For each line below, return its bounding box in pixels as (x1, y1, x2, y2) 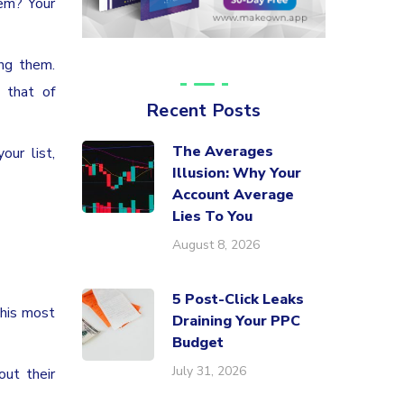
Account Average (172, 185, 294, 205)
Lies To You (172, 207, 252, 226)
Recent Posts (146, 98, 262, 123)
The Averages (172, 142, 273, 161)
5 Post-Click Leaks (172, 289, 304, 309)
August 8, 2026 (172, 236, 260, 253)
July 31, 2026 (172, 363, 246, 380)
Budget (172, 333, 224, 353)
